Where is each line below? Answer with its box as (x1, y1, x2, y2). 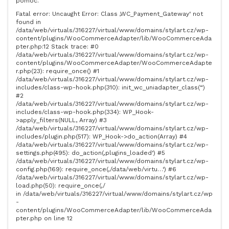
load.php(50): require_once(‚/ (16, 182, 105, 189)
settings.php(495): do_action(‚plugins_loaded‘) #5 (16, 149, 165, 156)
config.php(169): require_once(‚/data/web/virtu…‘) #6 (16, 166, 176, 173)
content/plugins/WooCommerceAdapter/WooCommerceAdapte (16, 59, 212, 66)
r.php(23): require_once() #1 (16, 67, 99, 75)
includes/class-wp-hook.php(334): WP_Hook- (16, 108, 154, 116)
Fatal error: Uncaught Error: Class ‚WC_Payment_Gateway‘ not (16, 10, 203, 17)
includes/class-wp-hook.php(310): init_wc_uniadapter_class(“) (16, 84, 205, 91)
